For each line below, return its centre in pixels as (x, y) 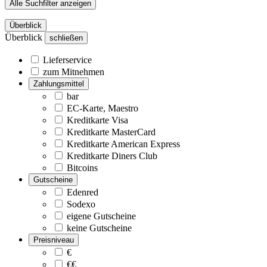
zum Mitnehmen (74, 72)
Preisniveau (54, 240)
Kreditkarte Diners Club (112, 156)
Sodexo (81, 204)
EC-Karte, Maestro (103, 108)
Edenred (83, 192)
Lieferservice (67, 60)
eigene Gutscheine (101, 216)
